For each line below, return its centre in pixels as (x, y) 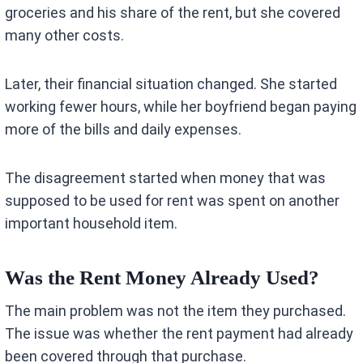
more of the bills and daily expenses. (124, 130)
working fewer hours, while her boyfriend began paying (181, 107)
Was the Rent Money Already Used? (162, 277)
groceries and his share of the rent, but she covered (173, 13)
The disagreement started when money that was (166, 178)
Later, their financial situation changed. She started (171, 84)
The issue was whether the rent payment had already (179, 334)
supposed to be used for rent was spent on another (173, 201)
